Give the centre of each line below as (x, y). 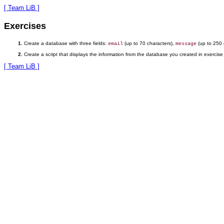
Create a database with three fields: (66, 43)
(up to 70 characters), (149, 43)
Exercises (25, 26)
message (186, 44)
